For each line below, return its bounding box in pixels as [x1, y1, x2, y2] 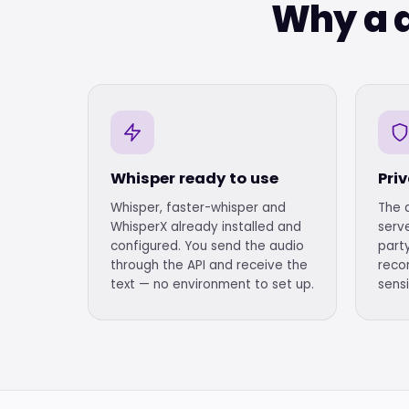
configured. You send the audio [110, 237, 304, 255]
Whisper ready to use [110, 168, 278, 189]
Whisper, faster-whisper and [110, 199, 286, 216]
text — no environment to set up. [110, 276, 314, 293]
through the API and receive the [110, 257, 308, 274]
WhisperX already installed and [110, 218, 301, 236]
